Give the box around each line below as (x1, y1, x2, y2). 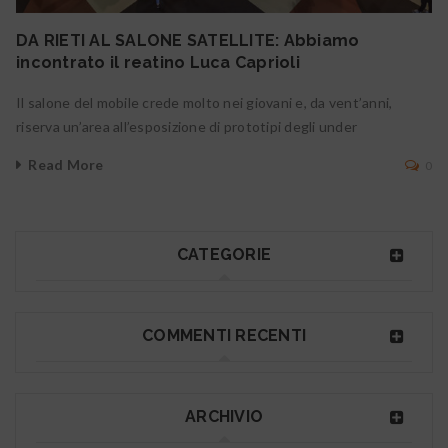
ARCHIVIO (185, 407, 263, 427)
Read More (28, 156, 104, 174)
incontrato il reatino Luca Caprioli (16, 53, 300, 73)
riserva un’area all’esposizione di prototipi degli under (16, 118, 357, 136)
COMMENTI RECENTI (142, 326, 306, 346)
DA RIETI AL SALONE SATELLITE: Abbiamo (16, 31, 360, 51)
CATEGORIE (176, 245, 272, 265)
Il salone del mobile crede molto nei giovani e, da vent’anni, (16, 94, 393, 112)
